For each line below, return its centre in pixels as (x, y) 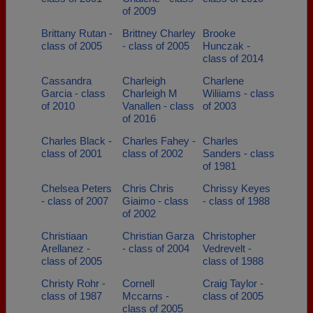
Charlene (223, 81)
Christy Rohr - (73, 283)
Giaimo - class (155, 201)
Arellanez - (66, 248)
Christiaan (64, 236)
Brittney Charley (159, 33)
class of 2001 (72, 153)
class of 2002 (152, 153)
